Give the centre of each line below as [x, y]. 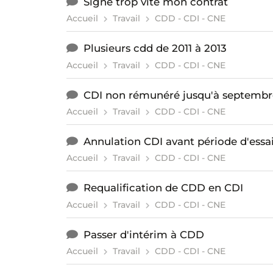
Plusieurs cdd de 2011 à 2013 [155, 48]
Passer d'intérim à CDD [144, 234]
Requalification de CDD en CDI [163, 188]
